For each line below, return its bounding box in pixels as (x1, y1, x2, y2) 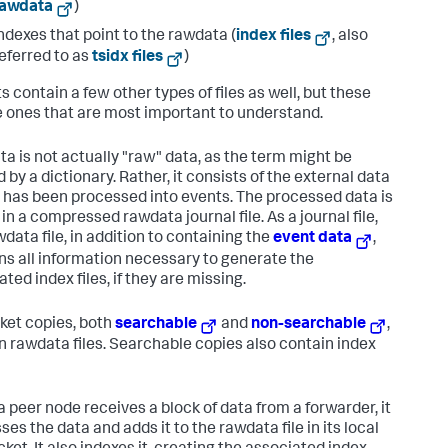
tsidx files (92, 50, 163, 67)
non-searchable (251, 316, 367, 333)
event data (273, 231, 352, 248)
